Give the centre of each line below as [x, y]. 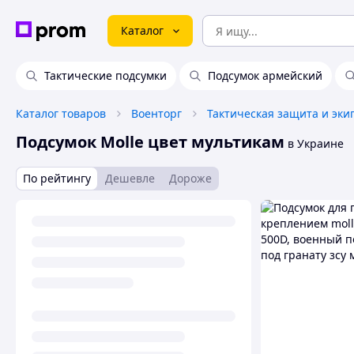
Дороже [190, 178]
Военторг [156, 113]
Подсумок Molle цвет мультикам [150, 142]
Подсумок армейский [265, 75]
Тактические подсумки [105, 75]
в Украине [314, 143]
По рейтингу [57, 178]
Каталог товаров [61, 113]
